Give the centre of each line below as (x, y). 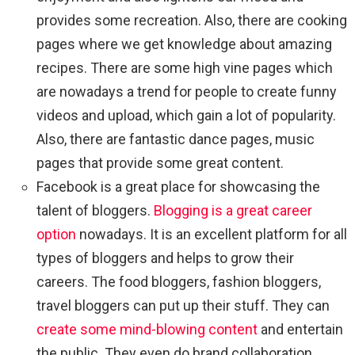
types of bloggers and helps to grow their (165, 258)
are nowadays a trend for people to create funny (187, 92)
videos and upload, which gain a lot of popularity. (186, 116)
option (56, 235)
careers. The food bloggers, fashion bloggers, (179, 282)
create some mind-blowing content (147, 330)
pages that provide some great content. (162, 163)
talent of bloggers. (95, 211)
